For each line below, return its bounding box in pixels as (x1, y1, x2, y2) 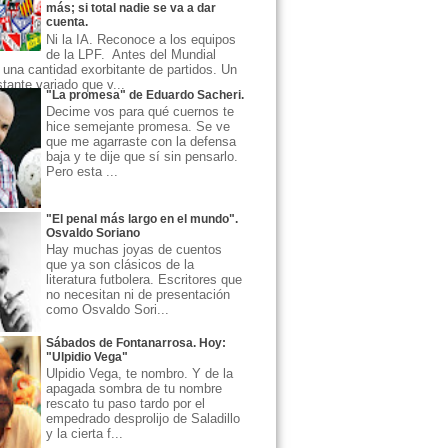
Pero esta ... (46, 164, 118, 180)
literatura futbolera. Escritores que (46, 272, 242, 288)
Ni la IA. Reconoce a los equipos (46, 31, 236, 47)
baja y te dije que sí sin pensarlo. (46, 149, 238, 165)
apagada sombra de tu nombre (46, 381, 222, 397)
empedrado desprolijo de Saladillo (46, 411, 240, 427)
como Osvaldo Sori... (46, 302, 169, 318)
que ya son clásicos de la (46, 257, 194, 273)
